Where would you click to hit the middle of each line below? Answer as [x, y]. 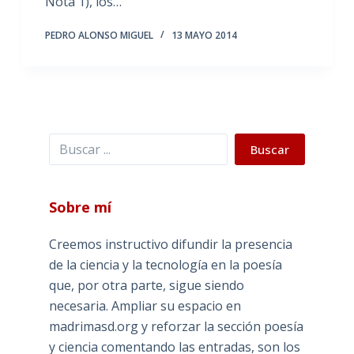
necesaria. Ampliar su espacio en [145, 305]
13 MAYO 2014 [204, 35]
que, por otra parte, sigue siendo [146, 285]
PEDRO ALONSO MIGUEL [99, 35]
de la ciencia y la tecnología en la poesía [165, 264]
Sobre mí [80, 207]
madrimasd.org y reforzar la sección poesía [176, 326]
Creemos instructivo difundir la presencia [170, 244]
